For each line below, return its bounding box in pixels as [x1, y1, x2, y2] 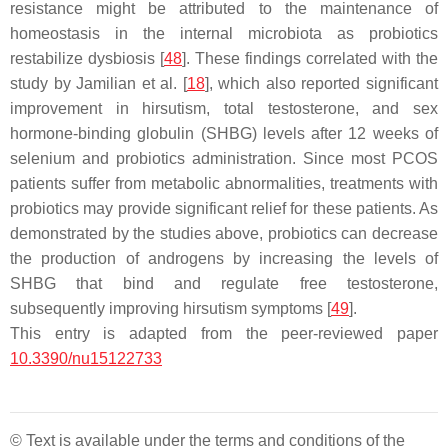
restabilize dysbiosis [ [10, 49, 164, 67]
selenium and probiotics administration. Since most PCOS [10, 149, 438, 167]
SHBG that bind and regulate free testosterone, [10, 274, 438, 292]
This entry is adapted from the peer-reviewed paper [10, 324, 438, 342]
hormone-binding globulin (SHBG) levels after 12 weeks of [10, 124, 438, 142]
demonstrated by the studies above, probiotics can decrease [10, 224, 438, 242]
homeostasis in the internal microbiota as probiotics [10, 24, 438, 42]
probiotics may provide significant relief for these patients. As [10, 199, 438, 217]
